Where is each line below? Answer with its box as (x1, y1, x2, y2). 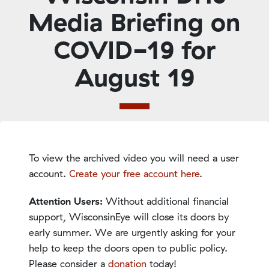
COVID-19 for (53, 33, 216, 65)
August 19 (74, 61, 195, 93)
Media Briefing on (28, 5, 241, 38)
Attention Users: (29, 195, 106, 207)
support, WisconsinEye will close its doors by (29, 210, 229, 223)
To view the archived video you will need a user (29, 151, 239, 164)
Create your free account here (69, 167, 199, 180)
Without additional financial (106, 195, 229, 207)
